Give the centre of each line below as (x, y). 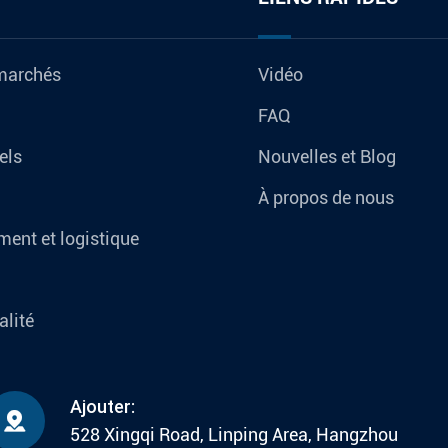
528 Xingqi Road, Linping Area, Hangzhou (234, 434)
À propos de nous (326, 197)
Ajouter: (102, 406)
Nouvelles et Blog (327, 156)
